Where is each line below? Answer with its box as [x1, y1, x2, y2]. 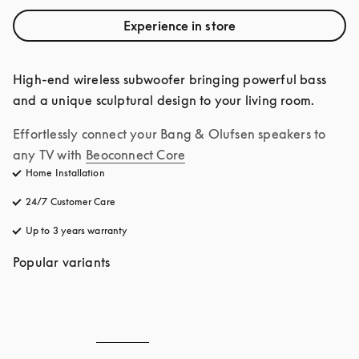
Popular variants [13, 254, 111, 270]
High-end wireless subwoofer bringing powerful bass [13, 71, 327, 87]
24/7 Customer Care [26, 196, 115, 208]
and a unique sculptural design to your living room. [13, 92, 315, 108]
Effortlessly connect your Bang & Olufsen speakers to [13, 126, 326, 142]
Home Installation [26, 167, 105, 179]
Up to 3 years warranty [26, 224, 128, 236]
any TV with [13, 147, 83, 163]
